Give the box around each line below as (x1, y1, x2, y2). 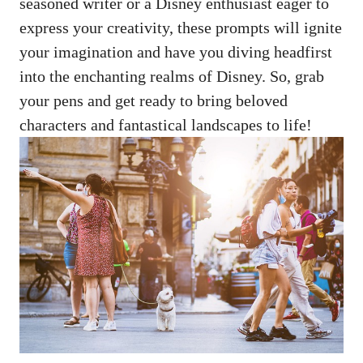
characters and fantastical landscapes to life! (19, 116, 312, 135)
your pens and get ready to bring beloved (19, 92, 288, 110)
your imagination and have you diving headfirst (19, 43, 332, 62)
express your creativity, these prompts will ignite (19, 19, 342, 37)
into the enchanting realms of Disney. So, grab (19, 67, 324, 86)
